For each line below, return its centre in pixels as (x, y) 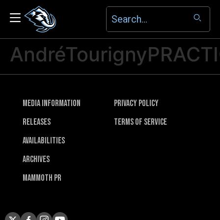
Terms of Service (140, 122)
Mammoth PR (42, 178)
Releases (37, 122)
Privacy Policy (136, 103)
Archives (36, 159)
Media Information (52, 103)
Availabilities (44, 141)
